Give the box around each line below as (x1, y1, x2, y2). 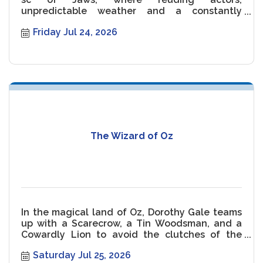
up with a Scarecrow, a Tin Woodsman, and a (21, 217, 242, 229)
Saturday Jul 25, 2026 (33, 249, 131, 261)
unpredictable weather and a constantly (21, 5, 242, 17)
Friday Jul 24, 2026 (33, 26, 117, 38)
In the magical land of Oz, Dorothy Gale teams (21, 206, 242, 218)
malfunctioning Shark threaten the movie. (21, 16, 215, 28)
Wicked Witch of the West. (21, 240, 144, 251)
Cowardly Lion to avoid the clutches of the (21, 228, 242, 240)
